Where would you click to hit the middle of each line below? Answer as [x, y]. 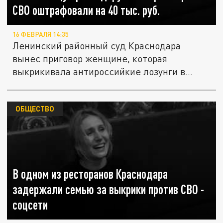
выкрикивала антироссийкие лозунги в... [103, 72]
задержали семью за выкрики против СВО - [109, 190]
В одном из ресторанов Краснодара [90, 174]
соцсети [30, 205]
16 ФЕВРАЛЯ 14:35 [41, 35]
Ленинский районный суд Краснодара [97, 46]
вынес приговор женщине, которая [90, 59]
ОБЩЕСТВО [35, 109]
